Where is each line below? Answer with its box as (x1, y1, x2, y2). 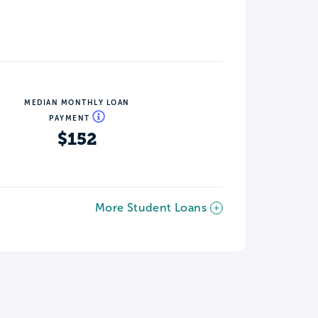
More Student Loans (94, 202, 207, 214)
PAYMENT (49, 114, 92, 123)
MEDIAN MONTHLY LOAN (24, 99, 130, 107)
